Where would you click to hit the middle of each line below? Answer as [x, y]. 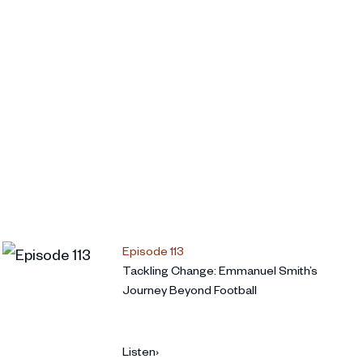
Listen [139, 352]
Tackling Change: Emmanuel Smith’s [220, 271]
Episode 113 [153, 251]
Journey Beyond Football [189, 290]
